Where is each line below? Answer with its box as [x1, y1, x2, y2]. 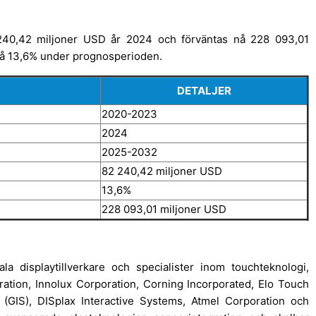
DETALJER [176, 83, 231, 97]
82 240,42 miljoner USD [102, 164, 222, 178]
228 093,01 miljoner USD [102, 202, 226, 216]
